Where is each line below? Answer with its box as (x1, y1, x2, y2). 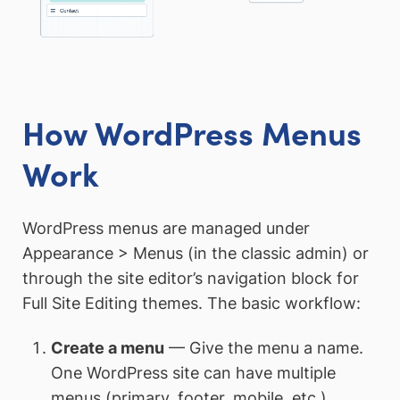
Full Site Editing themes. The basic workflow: (22, 294, 361, 313)
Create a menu (50, 337, 164, 357)
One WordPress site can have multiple (50, 362, 336, 382)
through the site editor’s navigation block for (22, 269, 359, 288)
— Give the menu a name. (163, 337, 363, 357)
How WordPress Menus (22, 110, 362, 154)
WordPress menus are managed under (22, 219, 310, 238)
